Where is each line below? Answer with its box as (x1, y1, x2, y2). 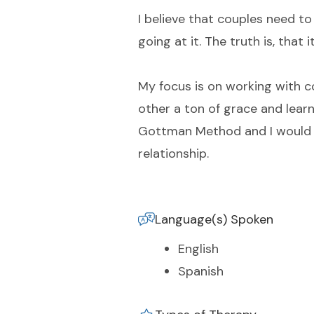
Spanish (178, 263, 224, 280)
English (178, 240, 219, 257)
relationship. (138, 145, 209, 162)
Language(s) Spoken (155, 211, 273, 228)
